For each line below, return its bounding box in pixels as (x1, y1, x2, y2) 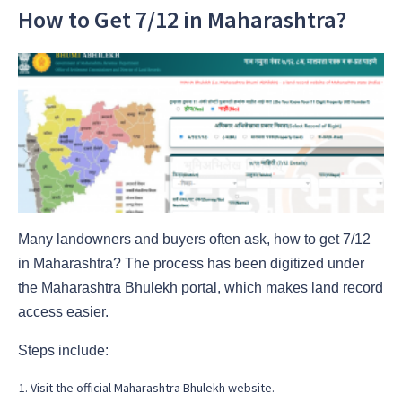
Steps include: (18, 342, 109, 358)
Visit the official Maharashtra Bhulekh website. (31, 379, 275, 396)
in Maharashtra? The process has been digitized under (18, 255, 364, 271)
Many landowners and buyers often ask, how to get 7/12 (18, 231, 371, 247)
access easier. (18, 303, 109, 319)
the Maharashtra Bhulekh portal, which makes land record (18, 279, 383, 295)
